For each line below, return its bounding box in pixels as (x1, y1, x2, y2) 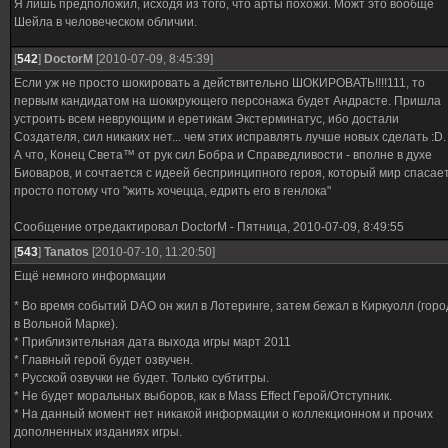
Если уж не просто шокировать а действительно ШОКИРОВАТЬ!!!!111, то (14, 76, 425, 90)
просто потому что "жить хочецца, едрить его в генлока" (14, 184, 331, 198)
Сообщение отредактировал (14, 220, 181, 234)
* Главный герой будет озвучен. (14, 353, 193, 367)
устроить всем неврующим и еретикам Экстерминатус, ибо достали (14, 112, 399, 126)
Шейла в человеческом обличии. (14, 15, 197, 29)
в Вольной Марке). (14, 317, 118, 331)
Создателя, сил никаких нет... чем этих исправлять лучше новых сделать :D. (14, 130, 446, 144)
